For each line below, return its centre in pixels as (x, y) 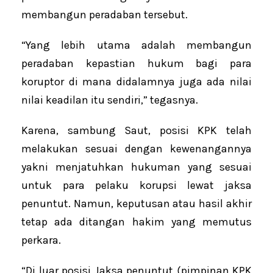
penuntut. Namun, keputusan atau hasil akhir (136, 203)
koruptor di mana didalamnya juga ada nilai (136, 81)
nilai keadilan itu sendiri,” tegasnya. (110, 100)
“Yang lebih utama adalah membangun (136, 45)
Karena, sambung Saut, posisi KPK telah (136, 130)
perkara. (41, 240)
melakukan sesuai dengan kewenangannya (136, 148)
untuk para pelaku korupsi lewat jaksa (136, 185)
